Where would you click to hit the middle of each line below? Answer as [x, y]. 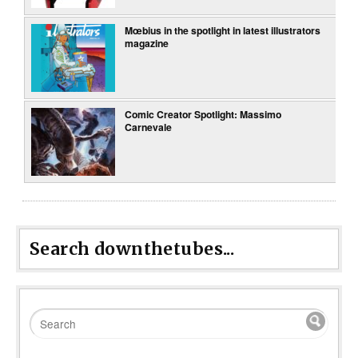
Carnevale [149, 127]
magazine [147, 43]
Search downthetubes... [132, 249]
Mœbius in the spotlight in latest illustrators [223, 30]
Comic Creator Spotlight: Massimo [203, 114]
